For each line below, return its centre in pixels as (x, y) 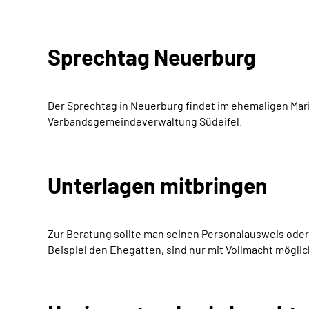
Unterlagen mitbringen (158, 185)
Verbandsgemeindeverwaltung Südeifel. (145, 121)
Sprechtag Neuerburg (152, 57)
